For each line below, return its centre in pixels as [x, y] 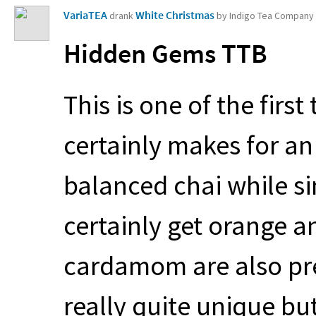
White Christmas [176, 15]
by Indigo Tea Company [265, 16]
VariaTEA [85, 15]
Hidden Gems [142, 53]
